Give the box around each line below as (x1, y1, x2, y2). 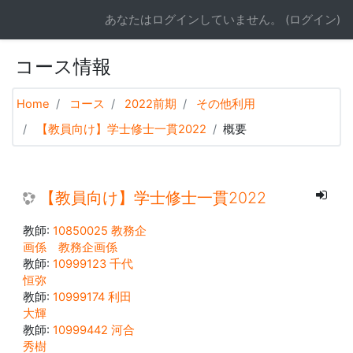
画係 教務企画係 (23, 240, 117, 255)
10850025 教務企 (53, 224, 147, 239)
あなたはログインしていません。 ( (105, 13, 289, 27)
